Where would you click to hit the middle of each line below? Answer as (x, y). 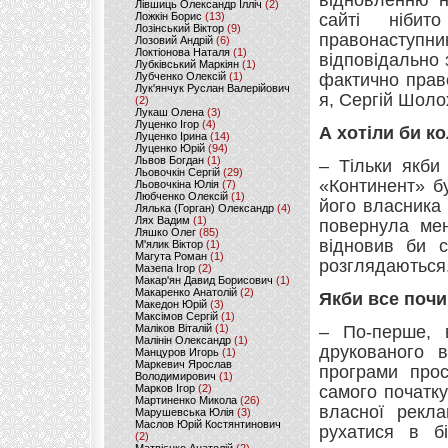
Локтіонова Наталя (182, 52)
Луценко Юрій (170, 148)
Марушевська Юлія (184, 412)
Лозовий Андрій (174, 40)
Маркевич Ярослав (183, 364)
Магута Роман (171, 256)
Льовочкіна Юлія (177, 184)
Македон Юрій (171, 304)
